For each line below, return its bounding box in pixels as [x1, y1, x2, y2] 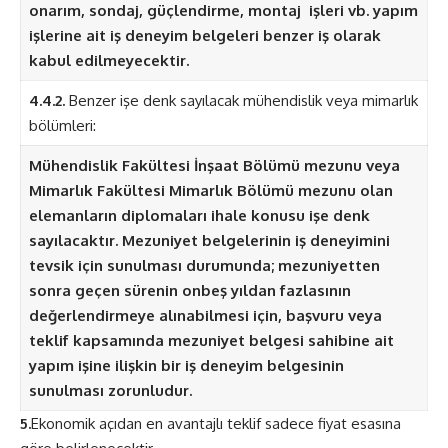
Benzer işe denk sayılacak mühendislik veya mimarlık [64, 91, 418, 111]
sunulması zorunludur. [28, 381, 192, 401]
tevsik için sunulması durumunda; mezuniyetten [28, 256, 380, 276]
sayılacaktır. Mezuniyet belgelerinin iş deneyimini [28, 231, 390, 251]
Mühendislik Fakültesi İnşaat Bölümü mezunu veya [28, 156, 400, 176]
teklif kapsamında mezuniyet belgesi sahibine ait [28, 331, 394, 351]
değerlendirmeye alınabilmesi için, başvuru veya [28, 306, 382, 326]
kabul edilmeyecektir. [28, 51, 189, 71]
